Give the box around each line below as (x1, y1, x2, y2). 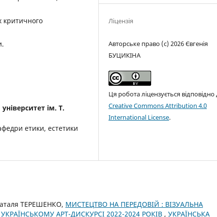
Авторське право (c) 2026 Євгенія (108, 39, 208, 48)
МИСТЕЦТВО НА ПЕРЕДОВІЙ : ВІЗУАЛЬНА (65, 200, 203, 209)
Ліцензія (108, 16, 134, 25)
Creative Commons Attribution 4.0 (108, 101, 207, 110)
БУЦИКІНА (108, 50, 141, 60)
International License (108, 112, 170, 122)
